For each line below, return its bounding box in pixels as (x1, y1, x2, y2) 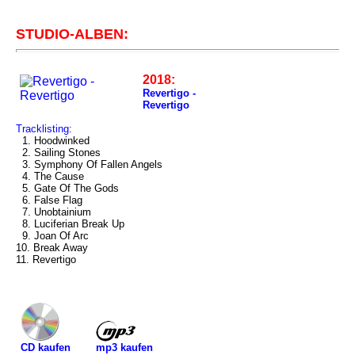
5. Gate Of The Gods (16, 182, 119, 194)
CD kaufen (21, 342, 71, 353)
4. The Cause (16, 170, 84, 182)
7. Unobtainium (16, 206, 91, 218)
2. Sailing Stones (16, 147, 101, 158)
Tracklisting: (16, 123, 72, 135)
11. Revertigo (16, 254, 76, 265)
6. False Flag (16, 194, 82, 206)
